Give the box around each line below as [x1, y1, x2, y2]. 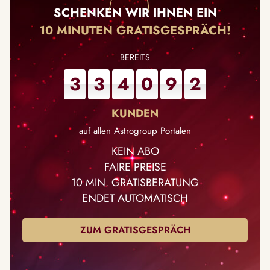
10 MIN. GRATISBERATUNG [71, 175, 199, 191]
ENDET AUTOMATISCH [82, 190, 188, 207]
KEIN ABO [111, 143, 159, 160]
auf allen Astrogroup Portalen [79, 124, 191, 138]
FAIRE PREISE [104, 159, 166, 175]
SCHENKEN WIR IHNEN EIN [53, 4, 217, 22]
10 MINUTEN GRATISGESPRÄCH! [39, 22, 231, 40]
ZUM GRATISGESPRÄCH [80, 223, 190, 237]
